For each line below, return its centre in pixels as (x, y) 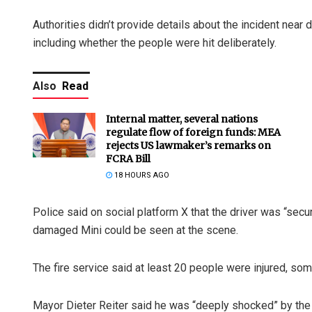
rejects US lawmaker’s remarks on (188, 145)
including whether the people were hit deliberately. (155, 42)
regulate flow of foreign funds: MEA (193, 132)
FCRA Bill (128, 158)
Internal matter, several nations (182, 119)
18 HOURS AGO (141, 175)
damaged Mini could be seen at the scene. (135, 230)
